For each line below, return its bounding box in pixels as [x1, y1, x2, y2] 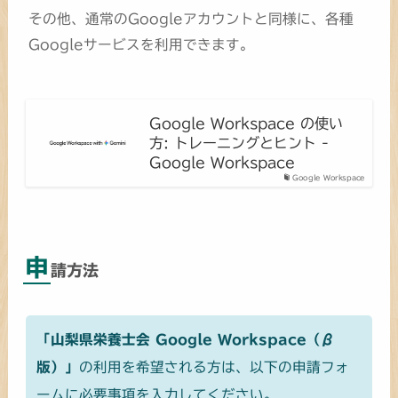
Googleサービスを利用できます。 [28, 36, 255, 52]
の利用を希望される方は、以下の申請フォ [79, 360, 350, 375]
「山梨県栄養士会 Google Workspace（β [36, 332, 336, 347]
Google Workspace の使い [148, 115, 343, 131]
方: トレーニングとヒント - [148, 135, 329, 150]
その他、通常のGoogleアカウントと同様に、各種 [28, 11, 354, 26]
